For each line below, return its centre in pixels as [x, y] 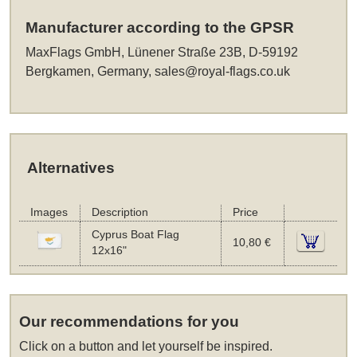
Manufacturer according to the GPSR [160, 28]
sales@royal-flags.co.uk [223, 72]
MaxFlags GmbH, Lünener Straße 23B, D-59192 [162, 53]
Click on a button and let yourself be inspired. [146, 347]
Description [120, 212]
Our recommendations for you [129, 322]
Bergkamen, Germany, [90, 72]
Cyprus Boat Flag [135, 234]
